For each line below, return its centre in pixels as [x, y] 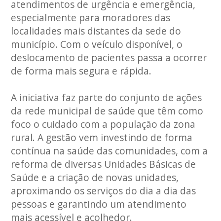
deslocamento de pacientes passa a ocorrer [109, 57]
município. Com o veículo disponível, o [97, 44]
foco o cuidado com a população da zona [103, 124]
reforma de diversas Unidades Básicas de [104, 164]
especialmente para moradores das [91, 18]
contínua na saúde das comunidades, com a [110, 151]
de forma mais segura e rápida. [81, 71]
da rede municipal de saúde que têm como [107, 111]
